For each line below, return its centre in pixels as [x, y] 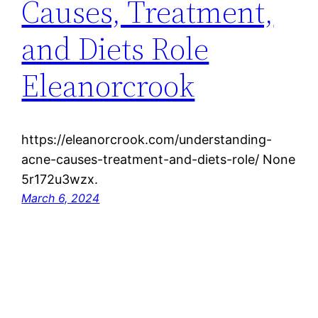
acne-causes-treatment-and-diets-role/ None [159, 160]
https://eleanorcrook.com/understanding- [147, 140]
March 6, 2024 [61, 198]
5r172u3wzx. [60, 180]
